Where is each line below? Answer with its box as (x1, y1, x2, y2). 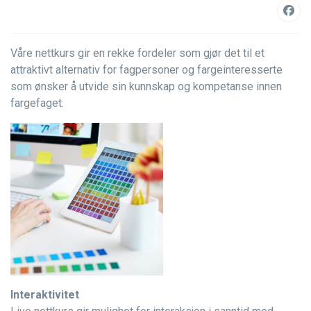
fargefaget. (10, 96, 64, 110)
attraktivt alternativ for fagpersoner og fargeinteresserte (10, 63, 283, 76)
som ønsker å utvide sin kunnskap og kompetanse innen (10, 80, 282, 93)
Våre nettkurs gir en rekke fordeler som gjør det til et (10, 47, 264, 60)
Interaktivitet (10, 288, 79, 301)
